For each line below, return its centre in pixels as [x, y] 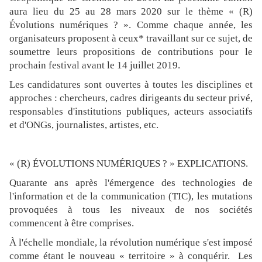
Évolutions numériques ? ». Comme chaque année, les [131, 25]
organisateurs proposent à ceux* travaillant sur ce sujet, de [131, 39]
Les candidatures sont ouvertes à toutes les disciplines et [131, 85]
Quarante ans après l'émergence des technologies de [131, 183]
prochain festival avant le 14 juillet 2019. [95, 65]
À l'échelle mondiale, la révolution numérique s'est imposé [131, 243]
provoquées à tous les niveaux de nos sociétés [131, 210]
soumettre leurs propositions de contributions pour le [131, 52]
